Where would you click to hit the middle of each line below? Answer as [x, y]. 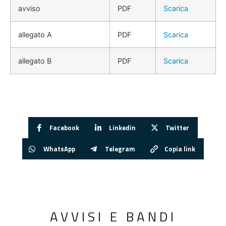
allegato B [35, 61]
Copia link [180, 149]
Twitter [177, 127]
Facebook [65, 127]
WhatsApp [59, 149]
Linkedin [123, 127]
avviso [29, 9]
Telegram [120, 149]
